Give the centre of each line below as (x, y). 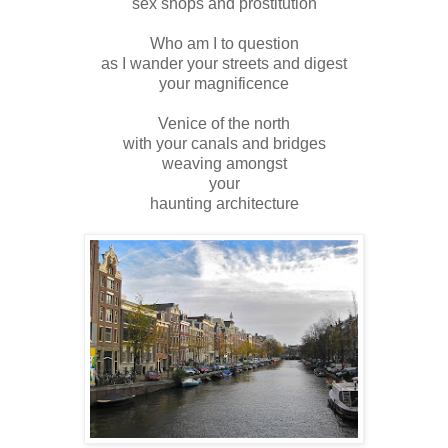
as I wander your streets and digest (224, 64)
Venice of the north (224, 124)
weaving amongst (224, 164)
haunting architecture (224, 204)
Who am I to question (224, 44)
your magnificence (224, 84)
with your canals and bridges (224, 144)
